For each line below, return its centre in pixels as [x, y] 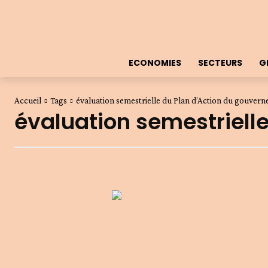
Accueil [28, 100]
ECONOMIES [155, 63]
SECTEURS [220, 63]
